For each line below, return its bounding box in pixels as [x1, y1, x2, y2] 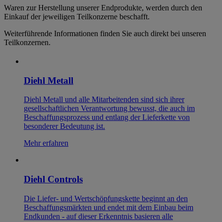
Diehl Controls [24, 173, 83, 184]
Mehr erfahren [24, 139, 68, 148]
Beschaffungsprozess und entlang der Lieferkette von [24, 113, 190, 122]
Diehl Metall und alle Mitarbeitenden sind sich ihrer [24, 95, 184, 104]
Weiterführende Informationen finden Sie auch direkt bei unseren [4, 29, 206, 38]
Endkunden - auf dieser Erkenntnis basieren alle [24, 212, 173, 221]
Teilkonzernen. [4, 38, 51, 47]
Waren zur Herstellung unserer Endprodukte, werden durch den [4, 3, 202, 12]
